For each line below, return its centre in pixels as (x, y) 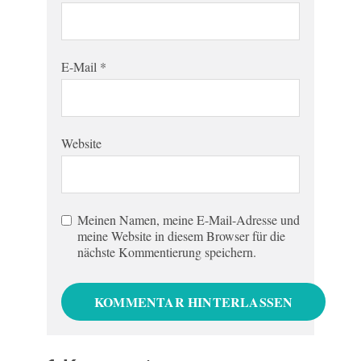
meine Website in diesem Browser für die (181, 236)
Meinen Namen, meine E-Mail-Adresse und (189, 220)
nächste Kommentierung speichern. (167, 252)
